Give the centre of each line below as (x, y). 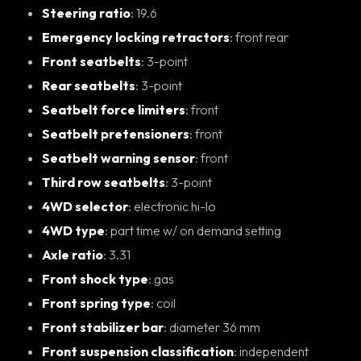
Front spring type (96, 303)
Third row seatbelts (104, 182)
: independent (274, 351)
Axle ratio (73, 254)
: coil (166, 303)
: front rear (262, 37)
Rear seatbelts (89, 85)
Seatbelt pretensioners (116, 133)
